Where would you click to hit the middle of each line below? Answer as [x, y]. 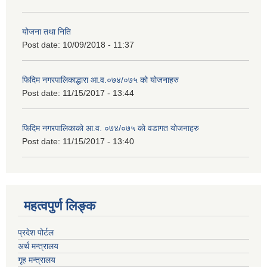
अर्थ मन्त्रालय [38, 246]
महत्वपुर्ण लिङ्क [60, 206]
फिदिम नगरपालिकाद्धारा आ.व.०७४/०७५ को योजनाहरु [100, 80]
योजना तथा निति [46, 32]
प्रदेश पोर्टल [36, 232]
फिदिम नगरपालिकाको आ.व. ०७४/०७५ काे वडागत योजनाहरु [111, 128]
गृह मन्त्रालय [37, 260]
